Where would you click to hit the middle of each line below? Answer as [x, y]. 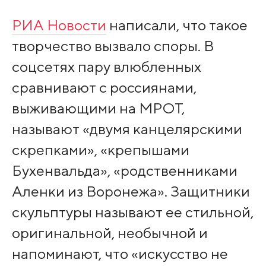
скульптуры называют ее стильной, [132, 212]
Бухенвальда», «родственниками [124, 171]
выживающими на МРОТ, [98, 108]
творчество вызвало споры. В [113, 46]
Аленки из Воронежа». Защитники [131, 191]
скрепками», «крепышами [100, 150]
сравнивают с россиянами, [104, 88]
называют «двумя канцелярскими [127, 129]
